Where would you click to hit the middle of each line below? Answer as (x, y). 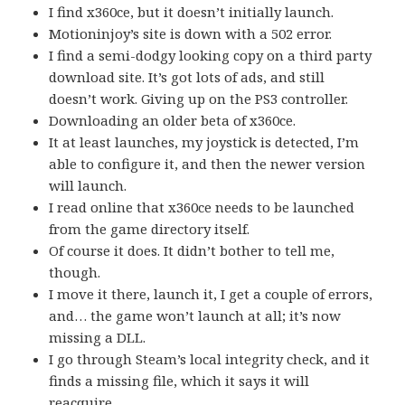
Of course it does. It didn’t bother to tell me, (192, 250)
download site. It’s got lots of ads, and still (187, 76)
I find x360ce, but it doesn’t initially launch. (192, 11)
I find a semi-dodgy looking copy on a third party (211, 55)
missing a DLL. (98, 337)
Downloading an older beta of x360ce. (173, 120)
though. (75, 272)
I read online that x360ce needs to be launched (202, 207)
